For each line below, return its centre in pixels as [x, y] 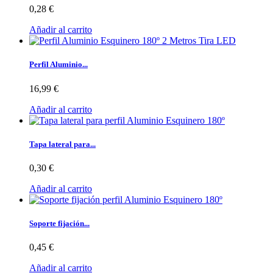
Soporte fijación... [59, 224]
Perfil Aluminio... [58, 65]
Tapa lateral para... [62, 144]
